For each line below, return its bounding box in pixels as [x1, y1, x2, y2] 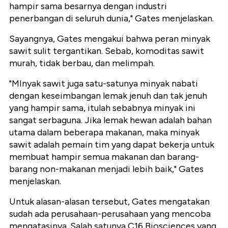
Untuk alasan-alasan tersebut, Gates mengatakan [9, 196, 210, 208]
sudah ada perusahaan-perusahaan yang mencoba [9, 208, 211, 220]
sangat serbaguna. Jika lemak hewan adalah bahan [9, 115, 212, 126]
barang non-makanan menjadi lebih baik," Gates [9, 163, 204, 175]
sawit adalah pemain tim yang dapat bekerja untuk [9, 139, 214, 151]
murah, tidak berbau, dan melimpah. [9, 58, 155, 69]
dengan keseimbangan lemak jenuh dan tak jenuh [9, 90, 207, 102]
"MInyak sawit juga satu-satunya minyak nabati [9, 78, 198, 90]
